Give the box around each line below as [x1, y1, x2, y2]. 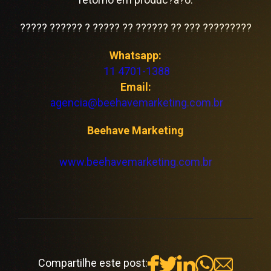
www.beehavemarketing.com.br [59, 155, 212, 168]
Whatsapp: [109, 49, 162, 62]
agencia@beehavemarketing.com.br [50, 96, 223, 109]
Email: [120, 80, 151, 93]
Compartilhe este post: [38, 256, 148, 269]
